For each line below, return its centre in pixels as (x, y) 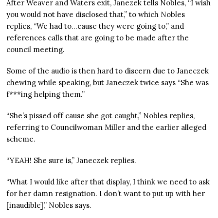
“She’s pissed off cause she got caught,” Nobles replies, (101, 116)
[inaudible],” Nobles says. (49, 205)
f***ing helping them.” (46, 94)
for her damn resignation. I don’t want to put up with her (106, 194)
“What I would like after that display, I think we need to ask (108, 182)
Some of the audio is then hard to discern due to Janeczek (108, 71)
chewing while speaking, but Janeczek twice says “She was (108, 83)
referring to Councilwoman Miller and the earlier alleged (107, 127)
